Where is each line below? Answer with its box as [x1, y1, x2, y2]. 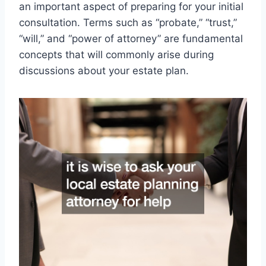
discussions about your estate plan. [19, 65, 189, 77]
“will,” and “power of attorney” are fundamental [19, 33, 243, 45]
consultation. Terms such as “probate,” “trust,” [19, 17, 237, 29]
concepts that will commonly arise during [19, 49, 214, 61]
